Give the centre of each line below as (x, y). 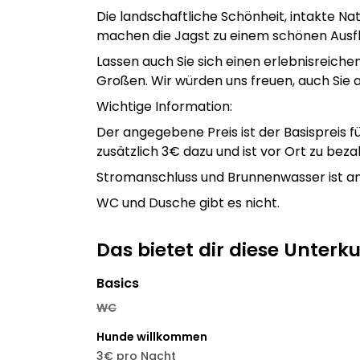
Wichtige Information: (164, 106)
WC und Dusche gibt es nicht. (188, 203)
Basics (118, 283)
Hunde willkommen (152, 337)
